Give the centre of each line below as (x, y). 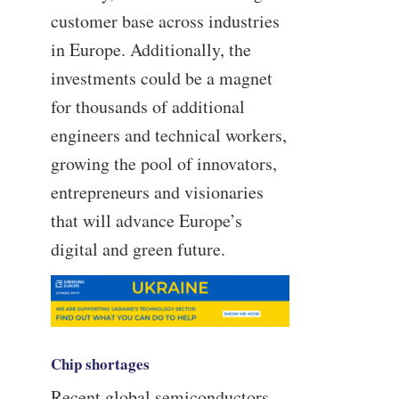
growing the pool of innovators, (163, 163)
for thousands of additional (147, 106)
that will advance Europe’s (146, 220)
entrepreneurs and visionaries (157, 191)
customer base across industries (165, 20)
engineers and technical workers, (168, 134)
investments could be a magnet (161, 77)
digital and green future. (138, 248)
